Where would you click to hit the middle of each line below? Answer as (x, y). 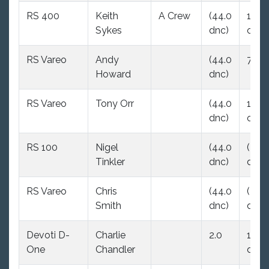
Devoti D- (48, 235)
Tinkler (110, 162)
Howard (113, 74)
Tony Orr (115, 103)
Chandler (115, 249)
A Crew (174, 16)
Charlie (110, 235)
